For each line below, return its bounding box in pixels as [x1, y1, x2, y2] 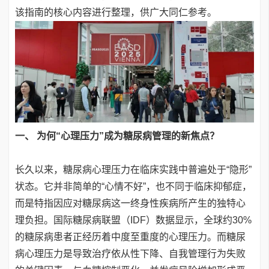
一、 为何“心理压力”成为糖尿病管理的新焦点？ [15, 131, 219, 142]
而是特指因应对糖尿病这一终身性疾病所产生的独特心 [15, 198, 246, 209]
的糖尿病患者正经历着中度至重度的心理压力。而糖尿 [15, 232, 246, 243]
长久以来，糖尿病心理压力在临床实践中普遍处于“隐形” [15, 165, 252, 175]
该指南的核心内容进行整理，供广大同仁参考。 [15, 7, 217, 17]
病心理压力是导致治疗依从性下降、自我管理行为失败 [15, 249, 246, 259]
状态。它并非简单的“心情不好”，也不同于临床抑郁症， [15, 181, 252, 192]
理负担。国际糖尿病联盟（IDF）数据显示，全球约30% [15, 215, 252, 226]
